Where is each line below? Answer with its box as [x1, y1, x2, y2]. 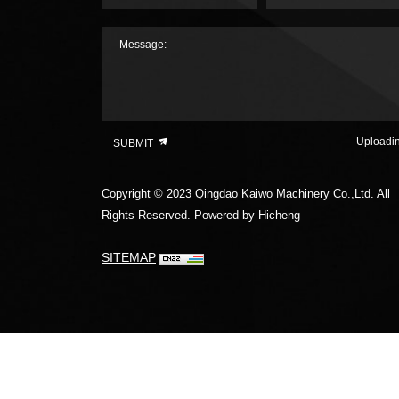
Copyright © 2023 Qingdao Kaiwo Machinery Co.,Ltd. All [102, 187, 390, 201]
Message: [119, 38, 167, 52]
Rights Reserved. [102, 208, 194, 223]
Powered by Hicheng [194, 208, 300, 223]
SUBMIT [113, 137, 156, 151]
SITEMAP [102, 250, 156, 265]
